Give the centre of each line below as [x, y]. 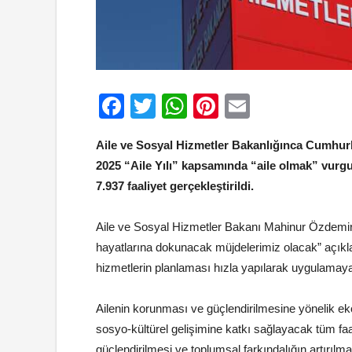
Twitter [193, 106]
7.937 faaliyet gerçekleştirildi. [175, 186]
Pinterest [268, 106]
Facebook [180, 106]
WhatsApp [245, 106]
